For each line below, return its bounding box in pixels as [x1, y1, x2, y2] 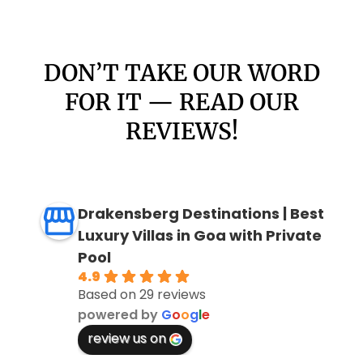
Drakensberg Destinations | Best [77, 203, 324, 224]
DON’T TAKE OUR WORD [43, 58, 320, 88]
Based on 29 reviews [77, 285, 206, 304]
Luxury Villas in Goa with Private [77, 225, 322, 246]
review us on [87, 329, 166, 348]
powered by [77, 305, 161, 324]
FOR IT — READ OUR [64, 88, 299, 117]
